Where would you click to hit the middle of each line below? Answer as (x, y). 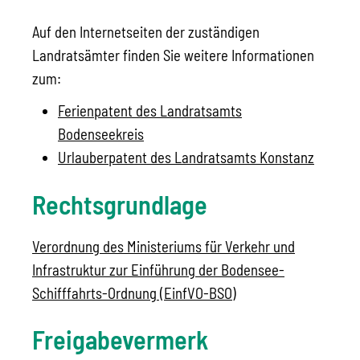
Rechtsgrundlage (120, 204)
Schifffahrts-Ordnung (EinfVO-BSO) (134, 293)
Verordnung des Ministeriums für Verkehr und (164, 247)
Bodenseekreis (101, 134)
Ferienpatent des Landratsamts (150, 111)
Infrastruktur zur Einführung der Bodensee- (158, 270)
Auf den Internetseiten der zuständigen (146, 32)
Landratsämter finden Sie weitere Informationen (173, 55)
